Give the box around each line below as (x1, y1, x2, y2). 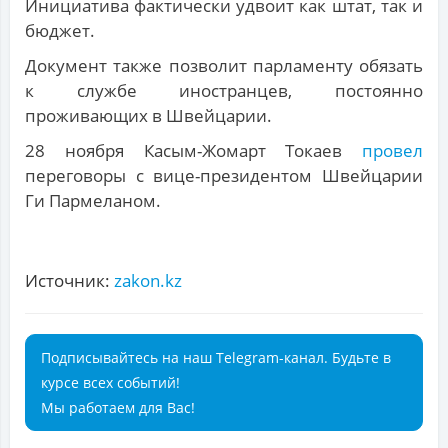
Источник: (25, 269, 114, 293)
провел (362, 139, 423, 163)
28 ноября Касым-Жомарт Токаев (25, 139, 362, 163)
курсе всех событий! (41, 373, 180, 393)
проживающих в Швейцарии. (25, 104, 272, 128)
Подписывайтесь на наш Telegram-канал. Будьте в (41, 348, 391, 368)
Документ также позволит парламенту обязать (25, 54, 423, 78)
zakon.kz (114, 269, 182, 293)
